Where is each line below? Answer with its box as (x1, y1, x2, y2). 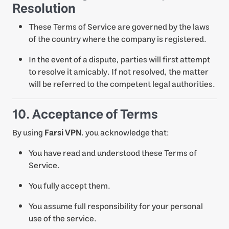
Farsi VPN (44, 126, 81, 140)
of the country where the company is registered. (29, 32, 207, 47)
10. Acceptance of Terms (12, 103, 158, 126)
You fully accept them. (29, 179, 110, 193)
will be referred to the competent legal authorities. (29, 77, 215, 91)
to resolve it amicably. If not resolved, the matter (29, 65, 209, 79)
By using (12, 126, 44, 140)
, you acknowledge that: (81, 126, 169, 140)
